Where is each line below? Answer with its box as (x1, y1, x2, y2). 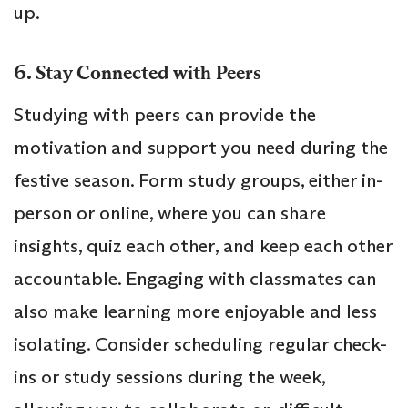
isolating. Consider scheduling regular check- (14, 332, 387, 357)
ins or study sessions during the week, (14, 365, 325, 390)
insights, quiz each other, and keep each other (14, 234, 393, 259)
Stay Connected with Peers (36, 61, 261, 86)
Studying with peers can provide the (14, 103, 316, 127)
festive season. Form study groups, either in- (14, 168, 383, 193)
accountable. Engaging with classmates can (14, 267, 376, 291)
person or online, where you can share (14, 201, 326, 226)
